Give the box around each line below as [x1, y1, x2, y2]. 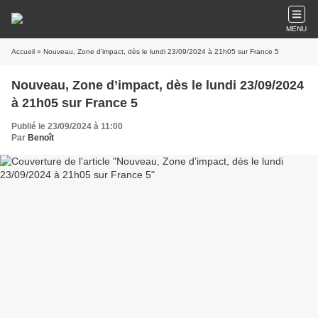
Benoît [28, 133, 54, 143]
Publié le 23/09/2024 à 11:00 [11, 121, 123, 131]
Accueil [11, 48, 35, 55]
